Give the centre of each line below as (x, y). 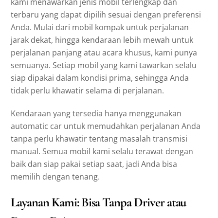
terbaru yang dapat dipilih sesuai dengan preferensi (106, 15)
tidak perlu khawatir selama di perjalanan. (88, 91)
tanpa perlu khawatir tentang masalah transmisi (99, 139)
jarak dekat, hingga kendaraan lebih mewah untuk (102, 40)
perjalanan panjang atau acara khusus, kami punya (104, 53)
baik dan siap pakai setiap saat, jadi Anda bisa (94, 164)
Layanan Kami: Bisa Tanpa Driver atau (99, 203)
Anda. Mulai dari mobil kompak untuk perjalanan (100, 27)
